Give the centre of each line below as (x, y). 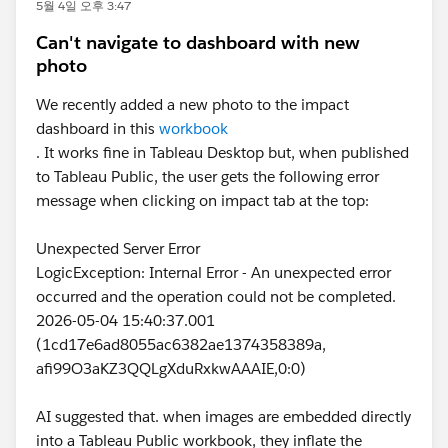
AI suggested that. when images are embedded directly (223, 416)
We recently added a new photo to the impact (192, 104)
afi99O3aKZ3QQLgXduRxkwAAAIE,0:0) (173, 368)
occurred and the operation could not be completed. (218, 296)
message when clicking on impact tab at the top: (204, 200)
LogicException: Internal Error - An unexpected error (213, 272)
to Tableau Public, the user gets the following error (207, 176)
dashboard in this (97, 128)
